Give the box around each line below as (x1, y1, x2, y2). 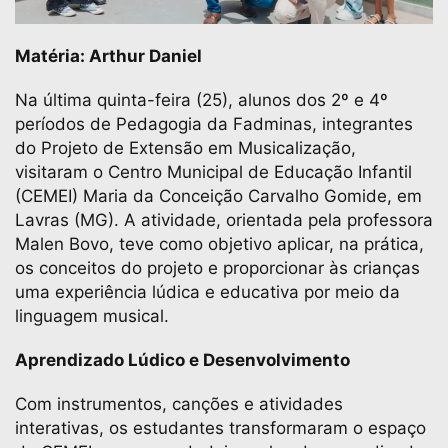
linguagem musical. (15, 306, 169, 326)
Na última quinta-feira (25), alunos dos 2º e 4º (15, 90, 388, 110)
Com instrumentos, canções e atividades (15, 394, 343, 414)
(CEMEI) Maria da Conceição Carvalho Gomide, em (15, 186, 422, 206)
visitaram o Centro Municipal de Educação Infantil (15, 162, 412, 182)
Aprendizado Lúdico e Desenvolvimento (15, 350, 350, 370)
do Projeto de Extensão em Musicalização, (15, 138, 356, 158)
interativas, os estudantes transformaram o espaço (15, 418, 426, 438)
